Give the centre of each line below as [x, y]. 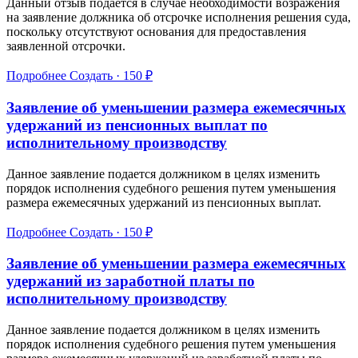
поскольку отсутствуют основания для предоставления [156, 32]
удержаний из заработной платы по [131, 281]
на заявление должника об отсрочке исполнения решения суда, [179, 18]
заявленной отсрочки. [66, 46]
